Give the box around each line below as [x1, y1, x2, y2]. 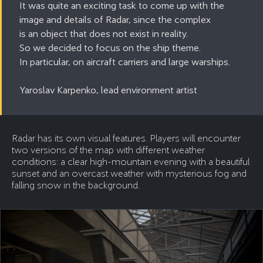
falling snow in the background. [12, 179, 140, 191]
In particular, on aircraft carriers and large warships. [19, 56, 230, 68]
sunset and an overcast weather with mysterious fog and [12, 167, 247, 179]
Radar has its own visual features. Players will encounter [12, 132, 241, 144]
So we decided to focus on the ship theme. [19, 42, 201, 53]
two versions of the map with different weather [12, 144, 205, 156]
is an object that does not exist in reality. [19, 28, 188, 39]
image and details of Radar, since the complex [19, 14, 211, 25]
